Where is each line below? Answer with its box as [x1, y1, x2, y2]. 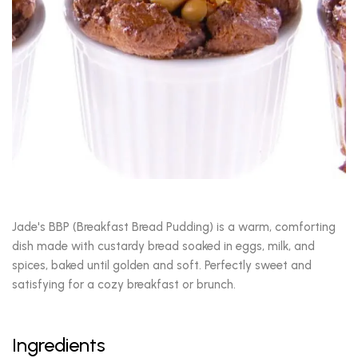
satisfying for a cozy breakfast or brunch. [12, 277, 236, 292]
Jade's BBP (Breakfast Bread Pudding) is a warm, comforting [12, 220, 336, 235]
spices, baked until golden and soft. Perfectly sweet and [12, 258, 312, 273]
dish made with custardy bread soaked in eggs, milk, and [12, 239, 315, 254]
